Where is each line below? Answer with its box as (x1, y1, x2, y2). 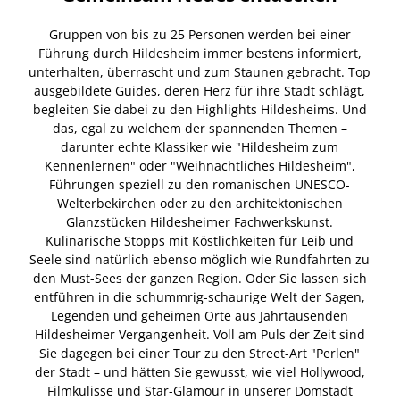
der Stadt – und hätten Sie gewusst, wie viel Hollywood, (34, 362, 365, 380)
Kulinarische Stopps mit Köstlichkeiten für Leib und (46, 231, 354, 249)
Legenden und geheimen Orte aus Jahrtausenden (51, 306, 349, 324)
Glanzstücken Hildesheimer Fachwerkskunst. (66, 212, 334, 230)
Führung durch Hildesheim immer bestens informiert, (37, 44, 362, 62)
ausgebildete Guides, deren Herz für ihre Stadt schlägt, (34, 81, 366, 99)
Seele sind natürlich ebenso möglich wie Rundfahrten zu (29, 250, 371, 268)
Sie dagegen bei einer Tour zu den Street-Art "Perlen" (39, 344, 361, 362)
